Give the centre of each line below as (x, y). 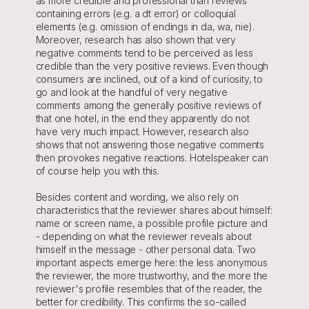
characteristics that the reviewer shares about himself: (154, 210)
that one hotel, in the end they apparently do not (142, 118)
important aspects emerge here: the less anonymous (151, 262)
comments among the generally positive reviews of (148, 105)
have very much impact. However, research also (142, 131)
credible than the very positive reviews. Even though (152, 66)
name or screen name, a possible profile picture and (151, 223)
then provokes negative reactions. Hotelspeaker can (152, 158)
